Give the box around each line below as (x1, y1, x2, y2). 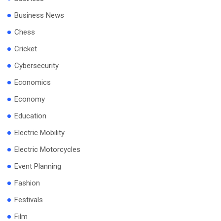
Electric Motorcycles (14, 145, 80, 154)
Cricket (14, 44, 37, 54)
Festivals (14, 195, 43, 205)
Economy (14, 95, 45, 104)
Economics (14, 78, 51, 87)
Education (14, 111, 46, 121)
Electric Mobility (14, 128, 65, 138)
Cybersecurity (14, 61, 59, 71)
